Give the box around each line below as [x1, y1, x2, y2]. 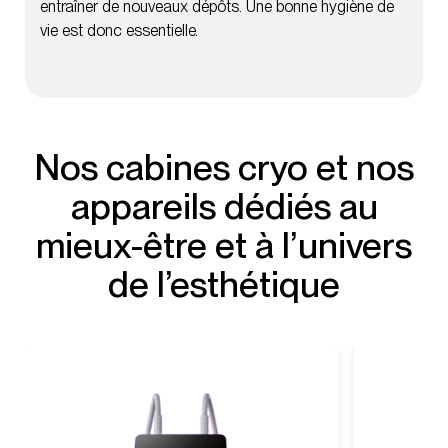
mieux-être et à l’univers [36, 223, 412, 267]
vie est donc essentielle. [40, 20, 198, 40]
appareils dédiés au [70, 184, 378, 228]
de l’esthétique [108, 262, 340, 306]
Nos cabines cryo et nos [34, 145, 414, 189]
